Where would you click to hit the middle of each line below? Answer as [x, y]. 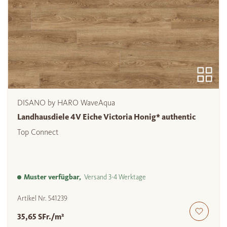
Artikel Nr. [33, 199]
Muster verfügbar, [52, 177]
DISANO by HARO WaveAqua [66, 103]
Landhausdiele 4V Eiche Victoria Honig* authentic [106, 117]
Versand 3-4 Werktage [113, 177]
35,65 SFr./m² [41, 217]
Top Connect [38, 132]
